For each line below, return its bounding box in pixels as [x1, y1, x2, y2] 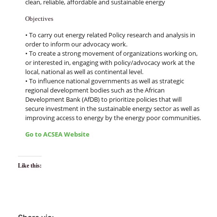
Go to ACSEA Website [25, 130, 90, 139]
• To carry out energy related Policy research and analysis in [25, 31, 195, 40]
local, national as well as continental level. [25, 67, 143, 77]
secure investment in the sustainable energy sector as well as [25, 104, 200, 113]
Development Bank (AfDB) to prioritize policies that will [25, 95, 182, 104]
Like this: [17, 162, 42, 170]
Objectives [25, 15, 53, 23]
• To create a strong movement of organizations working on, [25, 49, 198, 58]
